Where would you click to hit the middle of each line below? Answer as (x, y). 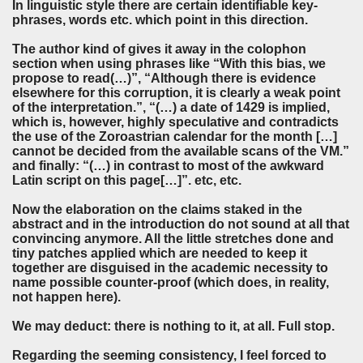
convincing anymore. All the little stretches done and (173, 239)
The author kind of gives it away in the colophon (159, 49)
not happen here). (66, 297)
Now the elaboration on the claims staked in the (157, 210)
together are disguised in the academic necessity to (170, 268)
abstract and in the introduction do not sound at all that (181, 224)
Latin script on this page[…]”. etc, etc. (127, 181)
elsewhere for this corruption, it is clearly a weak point (176, 93)
